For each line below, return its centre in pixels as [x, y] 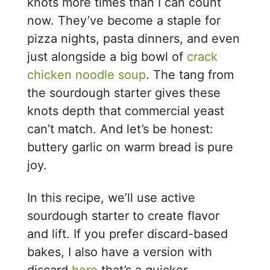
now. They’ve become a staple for [124, 20]
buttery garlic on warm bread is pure [130, 147]
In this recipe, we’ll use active [111, 197]
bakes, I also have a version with [120, 252]
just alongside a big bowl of [107, 56]
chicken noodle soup [87, 74]
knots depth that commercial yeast [126, 111]
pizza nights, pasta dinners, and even [134, 38]
